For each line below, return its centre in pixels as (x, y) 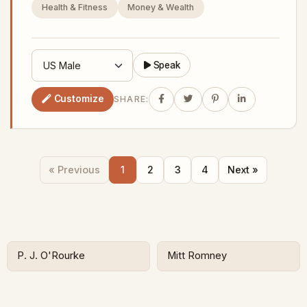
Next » (243, 170)
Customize (79, 99)
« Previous (74, 170)
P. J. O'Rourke (51, 256)
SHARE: (131, 99)
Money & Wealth (161, 7)
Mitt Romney (197, 256)
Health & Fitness (74, 7)
